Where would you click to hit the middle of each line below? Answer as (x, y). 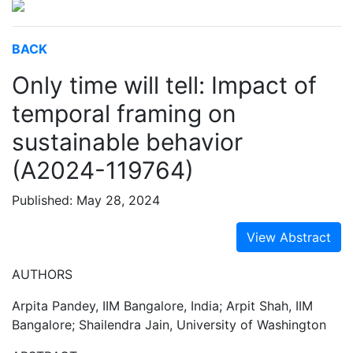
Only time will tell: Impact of (164, 85)
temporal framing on (124, 113)
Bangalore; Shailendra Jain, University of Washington (169, 325)
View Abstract (289, 237)
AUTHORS (42, 274)
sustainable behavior (127, 142)
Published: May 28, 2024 (86, 200)
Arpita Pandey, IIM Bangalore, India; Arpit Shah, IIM (162, 306)
